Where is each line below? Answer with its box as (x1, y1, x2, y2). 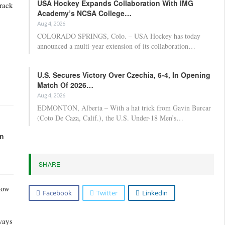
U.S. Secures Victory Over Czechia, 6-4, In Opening (37, 69, 210, 80)
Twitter (96, 188, 118, 197)
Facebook (43, 188, 72, 197)
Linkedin (142, 188, 168, 197)
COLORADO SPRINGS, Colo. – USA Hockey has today (37, 31, 200, 41)
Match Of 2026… (37, 79, 93, 90)
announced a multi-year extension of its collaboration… (37, 41, 195, 51)
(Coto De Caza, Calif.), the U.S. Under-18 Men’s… (37, 113, 183, 123)
